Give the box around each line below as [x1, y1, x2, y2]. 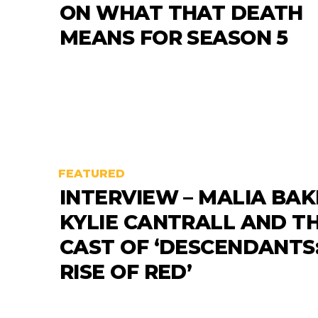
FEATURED [58, 166, 125, 180]
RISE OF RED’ [60, 259, 192, 284]
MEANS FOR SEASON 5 [60, 26, 288, 50]
